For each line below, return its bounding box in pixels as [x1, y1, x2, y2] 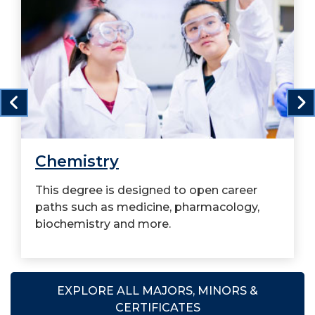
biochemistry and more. [35, 217, 171, 231]
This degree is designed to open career [35, 183, 257, 197]
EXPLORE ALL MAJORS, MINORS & [57, 283, 258, 297]
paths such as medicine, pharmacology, [35, 200, 259, 214]
